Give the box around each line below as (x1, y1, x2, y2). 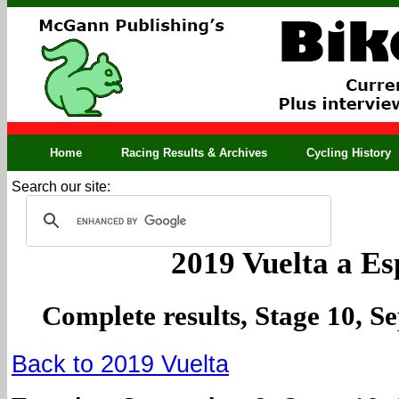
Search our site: (12, 179, 110, 194)
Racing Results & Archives (121, 146, 267, 159)
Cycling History (306, 146, 391, 159)
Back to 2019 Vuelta (12, 350, 229, 379)
